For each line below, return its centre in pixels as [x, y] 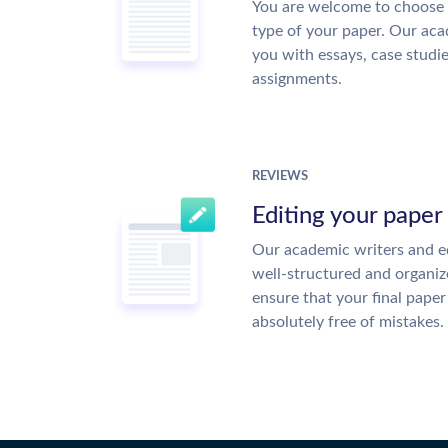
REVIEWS [280, 176]
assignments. [297, 79]
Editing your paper [347, 216]
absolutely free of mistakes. [348, 322]
